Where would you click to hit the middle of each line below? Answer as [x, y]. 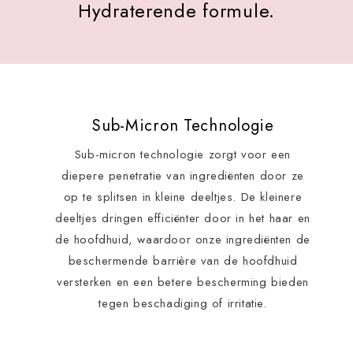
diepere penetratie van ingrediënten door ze [183, 176]
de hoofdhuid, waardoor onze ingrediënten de [183, 240]
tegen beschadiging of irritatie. [183, 304]
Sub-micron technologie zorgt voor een [183, 155]
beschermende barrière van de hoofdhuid [183, 261]
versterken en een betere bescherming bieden [183, 282]
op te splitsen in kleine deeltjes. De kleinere [183, 197]
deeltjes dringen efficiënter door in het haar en [183, 219]
